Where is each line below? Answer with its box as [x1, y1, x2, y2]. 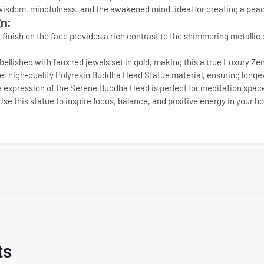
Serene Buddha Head [70, 82, 150, 93]
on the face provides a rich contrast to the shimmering [24, 31, 230, 41]
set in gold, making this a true [110, 57, 223, 67]
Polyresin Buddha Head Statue [55, 70, 170, 80]
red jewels [71, 57, 110, 67]
